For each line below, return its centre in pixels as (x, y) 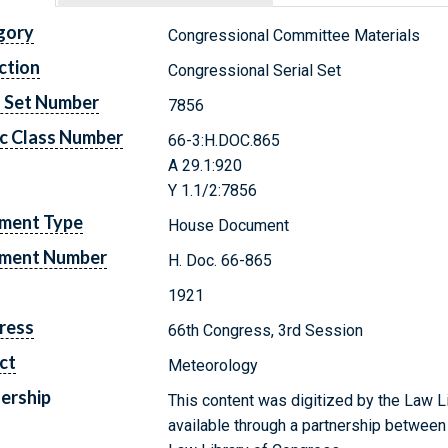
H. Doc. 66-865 (220, 260)
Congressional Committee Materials (294, 35)
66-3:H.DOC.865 (224, 140)
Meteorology (213, 365)
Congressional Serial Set (255, 70)
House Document (229, 225)
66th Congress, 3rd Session (266, 330)
